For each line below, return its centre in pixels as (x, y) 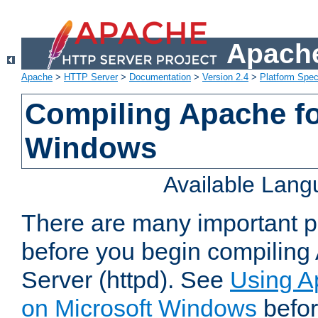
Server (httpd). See (126, 280)
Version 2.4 (225, 77)
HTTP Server (91, 77)
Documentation (160, 77)
